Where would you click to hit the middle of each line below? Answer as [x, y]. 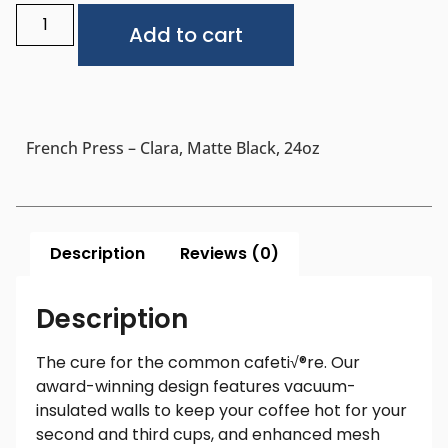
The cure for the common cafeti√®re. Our [198, 362]
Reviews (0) [229, 254]
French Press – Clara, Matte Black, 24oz [173, 148]
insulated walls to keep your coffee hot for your [221, 410]
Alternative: [337, 17]
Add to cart [186, 35]
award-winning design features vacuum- [196, 386]
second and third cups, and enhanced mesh [208, 434]
